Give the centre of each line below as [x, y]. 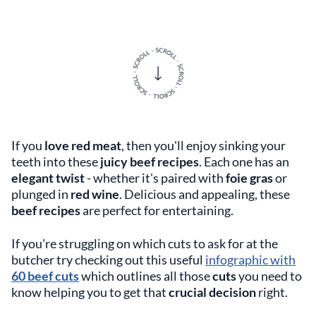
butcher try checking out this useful [108, 260]
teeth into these [56, 162]
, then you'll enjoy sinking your [203, 145]
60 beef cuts [45, 276]
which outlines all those [146, 276]
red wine [94, 194]
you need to [269, 276]
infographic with [250, 260]
